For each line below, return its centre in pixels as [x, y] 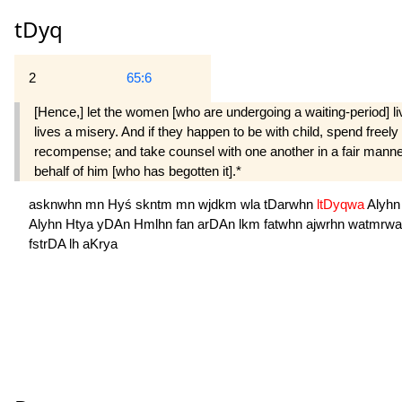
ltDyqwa [342, 204]
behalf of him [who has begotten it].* [138, 170]
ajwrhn [327, 223]
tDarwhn [290, 204]
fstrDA [49, 243]
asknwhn [57, 204]
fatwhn [285, 223]
